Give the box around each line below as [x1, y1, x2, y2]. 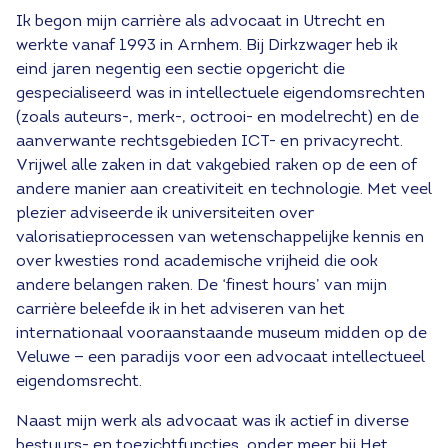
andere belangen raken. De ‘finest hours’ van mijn [16, 278, 387, 294]
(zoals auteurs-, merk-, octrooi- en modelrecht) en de [16, 110, 419, 126]
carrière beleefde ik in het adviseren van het [16, 302, 345, 318]
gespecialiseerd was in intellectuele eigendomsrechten [16, 86, 425, 102]
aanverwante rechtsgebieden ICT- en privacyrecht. [16, 134, 403, 150]
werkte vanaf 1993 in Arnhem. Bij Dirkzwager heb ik [16, 38, 398, 54]
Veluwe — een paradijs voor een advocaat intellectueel [16, 350, 425, 366]
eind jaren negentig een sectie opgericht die [16, 62, 345, 78]
